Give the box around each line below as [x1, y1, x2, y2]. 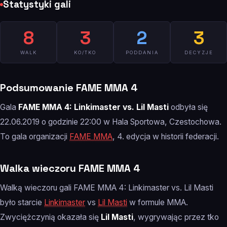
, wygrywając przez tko [133, 212, 219, 222]
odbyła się [169, 102, 208, 112]
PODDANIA [125, 49, 159, 55]
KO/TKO [74, 49, 96, 55]
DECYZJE [184, 49, 213, 55]
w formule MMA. [127, 197, 188, 207]
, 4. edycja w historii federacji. [112, 131, 219, 141]
